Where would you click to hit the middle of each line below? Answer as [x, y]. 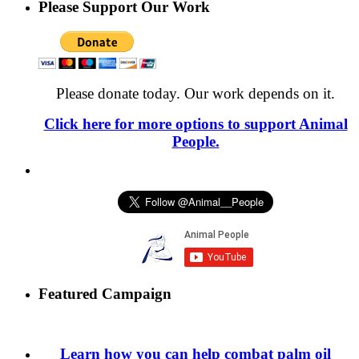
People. [196, 141]
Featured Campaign [105, 294]
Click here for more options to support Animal [196, 123]
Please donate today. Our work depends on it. [196, 93]
